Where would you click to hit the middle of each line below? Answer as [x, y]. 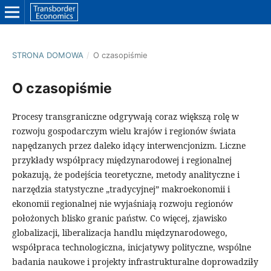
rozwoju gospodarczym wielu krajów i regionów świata [124, 131]
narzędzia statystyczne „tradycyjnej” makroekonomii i [121, 189]
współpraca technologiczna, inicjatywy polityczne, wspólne [131, 247]
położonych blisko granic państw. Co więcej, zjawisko [119, 218]
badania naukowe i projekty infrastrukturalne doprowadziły [135, 261]
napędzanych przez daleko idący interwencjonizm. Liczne [129, 145]
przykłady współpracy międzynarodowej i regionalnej [122, 160]
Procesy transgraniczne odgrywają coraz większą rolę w [125, 116]
